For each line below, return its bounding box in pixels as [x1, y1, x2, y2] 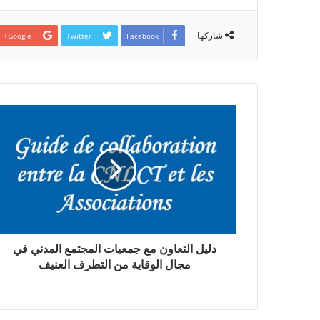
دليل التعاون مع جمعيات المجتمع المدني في [13, 241, 216, 256]
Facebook [126, 31, 159, 41]
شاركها [197, 30, 223, 41]
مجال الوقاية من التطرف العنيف [39, 257, 191, 272]
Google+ [8, 31, 31, 41]
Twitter [66, 31, 91, 41]
